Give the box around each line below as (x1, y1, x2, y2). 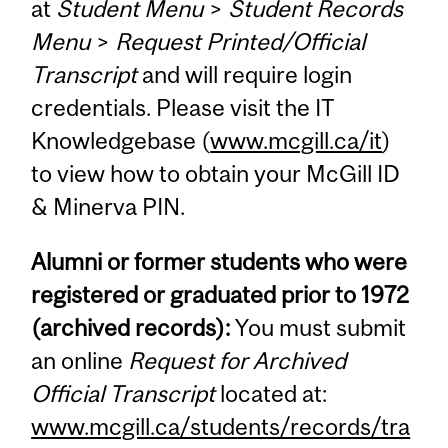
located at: (215, 380, 328, 408)
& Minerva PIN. (31, 193, 186, 221)
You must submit (230, 314, 407, 342)
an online (31, 347, 129, 375)
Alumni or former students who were (31, 248, 408, 276)
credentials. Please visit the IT (31, 94, 336, 122)
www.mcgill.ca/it (210, 127, 383, 155)
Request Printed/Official (115, 28, 366, 56)
